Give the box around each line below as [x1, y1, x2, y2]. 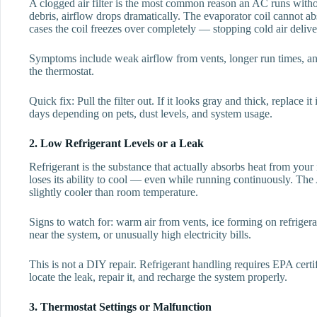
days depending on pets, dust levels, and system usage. [29, 108, 272, 120]
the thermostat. [29, 65, 94, 78]
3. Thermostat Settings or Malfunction [29, 300, 212, 313]
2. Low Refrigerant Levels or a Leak [29, 137, 204, 150]
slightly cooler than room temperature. [29, 185, 198, 198]
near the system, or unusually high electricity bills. [29, 228, 251, 241]
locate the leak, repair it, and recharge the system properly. [29, 270, 287, 283]
